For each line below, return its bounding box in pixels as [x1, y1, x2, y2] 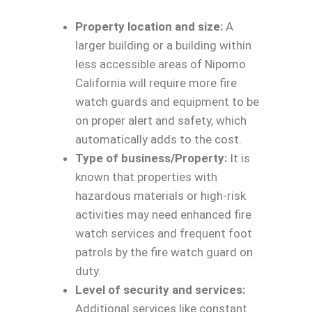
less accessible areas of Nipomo [75, 56, 246, 71]
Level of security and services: [75, 282, 245, 297]
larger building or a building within [75, 38, 251, 52]
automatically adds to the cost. [75, 132, 242, 146]
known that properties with [75, 169, 217, 184]
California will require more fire [75, 75, 237, 90]
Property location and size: [75, 19, 223, 33]
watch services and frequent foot [75, 226, 252, 240]
